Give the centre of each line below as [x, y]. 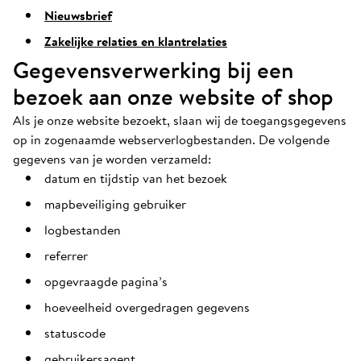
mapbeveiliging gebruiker [115, 204]
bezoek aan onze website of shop [173, 97]
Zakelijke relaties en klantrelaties [136, 41]
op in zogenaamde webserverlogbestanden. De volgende [171, 139]
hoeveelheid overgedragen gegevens [147, 307]
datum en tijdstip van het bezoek [136, 178]
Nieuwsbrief [78, 15]
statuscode [75, 333]
